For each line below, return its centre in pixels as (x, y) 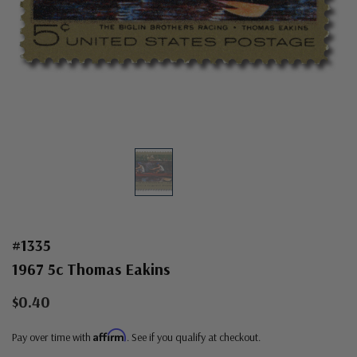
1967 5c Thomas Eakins (91, 269)
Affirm (110, 335)
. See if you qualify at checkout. (194, 337)
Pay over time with (53, 337)
